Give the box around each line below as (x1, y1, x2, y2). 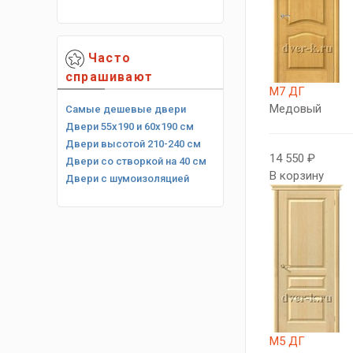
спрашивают (65, 69, 153, 84)
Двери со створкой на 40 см (65, 154, 206, 167)
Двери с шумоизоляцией (65, 172, 189, 184)
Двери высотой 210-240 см (65, 137, 201, 150)
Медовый (269, 102, 322, 116)
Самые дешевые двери (65, 102, 186, 115)
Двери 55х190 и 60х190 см (65, 120, 194, 132)
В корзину (269, 169, 325, 183)
